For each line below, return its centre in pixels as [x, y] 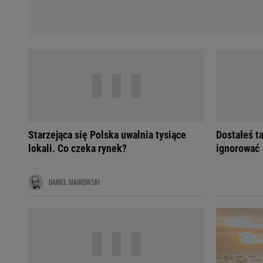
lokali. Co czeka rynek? [77, 148]
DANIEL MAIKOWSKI [74, 182]
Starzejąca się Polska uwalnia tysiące [107, 135]
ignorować [238, 148]
